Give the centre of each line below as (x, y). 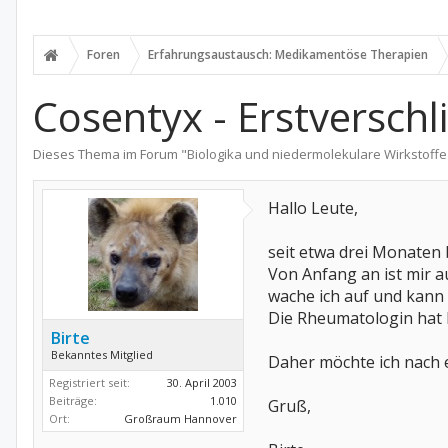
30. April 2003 (202, 382)
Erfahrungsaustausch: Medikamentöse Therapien (288, 54)
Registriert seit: (89, 382)
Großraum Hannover (180, 418)
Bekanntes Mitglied (102, 354)
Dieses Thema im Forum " (110, 154)
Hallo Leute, (313, 208)
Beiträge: (73, 400)
